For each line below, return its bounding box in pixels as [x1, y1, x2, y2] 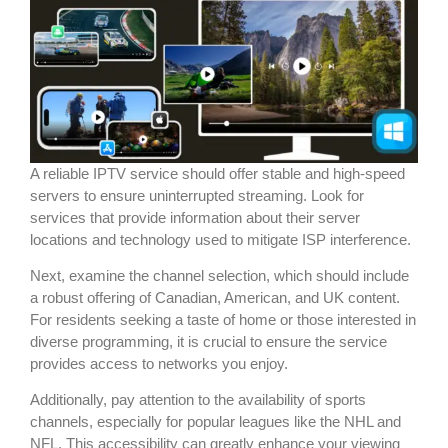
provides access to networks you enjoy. [30, 354, 288, 372]
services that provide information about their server [30, 208, 360, 226]
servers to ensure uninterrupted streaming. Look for [30, 186, 364, 204]
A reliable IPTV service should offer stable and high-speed [30, 164, 405, 182]
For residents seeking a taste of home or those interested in [30, 310, 416, 328]
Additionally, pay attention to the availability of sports [30, 391, 366, 409]
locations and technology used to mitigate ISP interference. [30, 230, 411, 248]
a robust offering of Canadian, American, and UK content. [30, 288, 400, 306]
